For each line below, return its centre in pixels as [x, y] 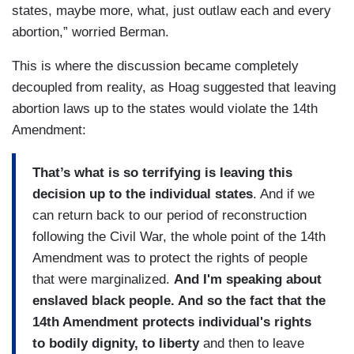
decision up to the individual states [143, 194]
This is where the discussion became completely [155, 66]
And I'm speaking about [248, 279]
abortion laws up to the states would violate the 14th [165, 109]
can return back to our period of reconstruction [169, 215]
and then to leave [252, 343]
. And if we [284, 194]
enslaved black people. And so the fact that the [179, 300]
